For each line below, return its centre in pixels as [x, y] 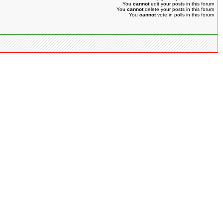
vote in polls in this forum [185, 15]
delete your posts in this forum [179, 9]
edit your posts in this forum [182, 4]
